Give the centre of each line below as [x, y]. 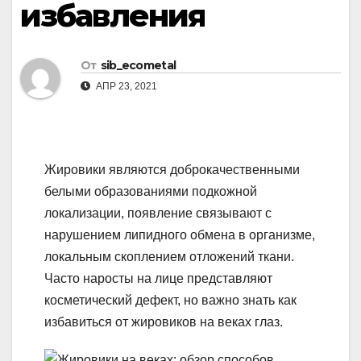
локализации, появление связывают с [158, 214]
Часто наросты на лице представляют [158, 279]
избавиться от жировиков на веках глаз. [164, 322]
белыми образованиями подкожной [151, 192]
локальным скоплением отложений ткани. [169, 257]
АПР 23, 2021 [125, 87]
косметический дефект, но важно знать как [170, 301]
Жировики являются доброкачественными [172, 170]
